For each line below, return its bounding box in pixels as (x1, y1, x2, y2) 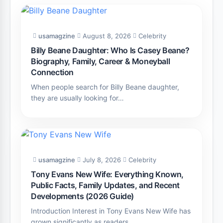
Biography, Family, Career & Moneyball (31, 56, 170, 66)
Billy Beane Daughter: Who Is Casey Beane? (31, 45, 190, 55)
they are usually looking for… (31, 94, 124, 102)
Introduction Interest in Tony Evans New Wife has (31, 207, 191, 215)
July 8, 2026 (83, 156, 121, 164)
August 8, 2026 (83, 32, 131, 40)
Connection (31, 67, 74, 77)
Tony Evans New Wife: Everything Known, (31, 169, 184, 179)
